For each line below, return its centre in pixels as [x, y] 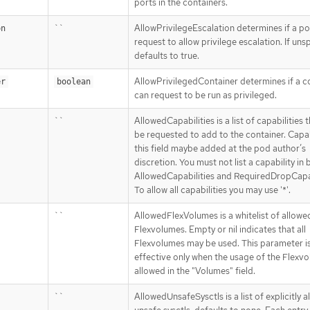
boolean [74, 81]
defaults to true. [167, 55]
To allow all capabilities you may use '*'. [212, 190]
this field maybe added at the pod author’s [220, 148]
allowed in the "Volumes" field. [195, 271]
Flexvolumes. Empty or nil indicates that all [220, 229]
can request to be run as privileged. [206, 95]
